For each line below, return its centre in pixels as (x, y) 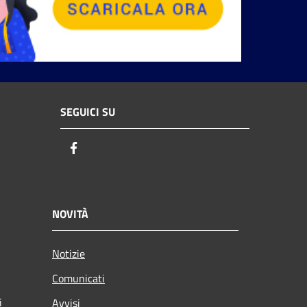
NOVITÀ (70, 213)
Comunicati (78, 278)
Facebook (106, 149)
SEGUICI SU (88, 112)
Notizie (69, 253)
